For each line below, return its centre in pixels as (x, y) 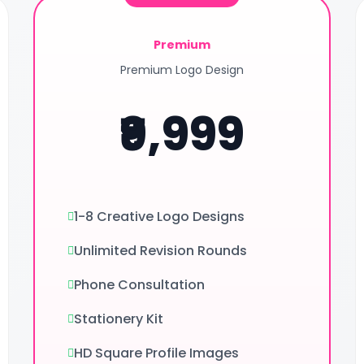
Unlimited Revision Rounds (160, 251)
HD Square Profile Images (156, 353)
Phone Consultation (139, 285)
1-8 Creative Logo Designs (159, 217)
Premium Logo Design (182, 70)
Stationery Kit (118, 319)
